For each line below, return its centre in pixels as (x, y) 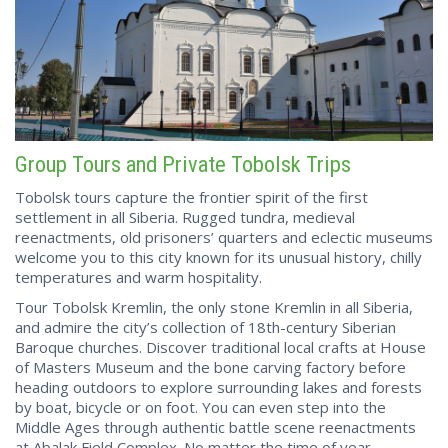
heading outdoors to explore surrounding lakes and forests (218, 386)
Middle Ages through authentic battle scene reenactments (215, 426)
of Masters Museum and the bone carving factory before (210, 366)
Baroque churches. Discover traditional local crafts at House (220, 346)
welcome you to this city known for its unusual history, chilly (218, 256)
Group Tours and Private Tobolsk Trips (183, 163)
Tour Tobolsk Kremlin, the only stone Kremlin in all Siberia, (214, 306)
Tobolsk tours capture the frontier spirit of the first (191, 196)
